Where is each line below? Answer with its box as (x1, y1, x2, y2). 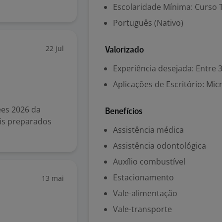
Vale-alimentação (113, 188, 177, 199)
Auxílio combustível (113, 156, 185, 167)
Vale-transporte (113, 204, 172, 215)
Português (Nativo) (113, 17, 183, 28)
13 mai (42, 173, 64, 183)
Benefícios (105, 108, 143, 116)
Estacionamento (113, 172, 174, 183)
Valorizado (105, 46, 144, 55)
